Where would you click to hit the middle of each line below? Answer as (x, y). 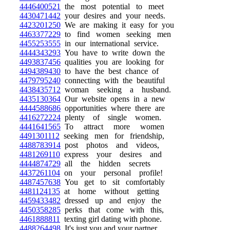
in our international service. (110, 43)
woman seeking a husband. (116, 90)
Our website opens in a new (113, 99)
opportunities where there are (113, 108)
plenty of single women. (111, 117)
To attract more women (112, 127)
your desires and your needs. (113, 16)
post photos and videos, (110, 145)
